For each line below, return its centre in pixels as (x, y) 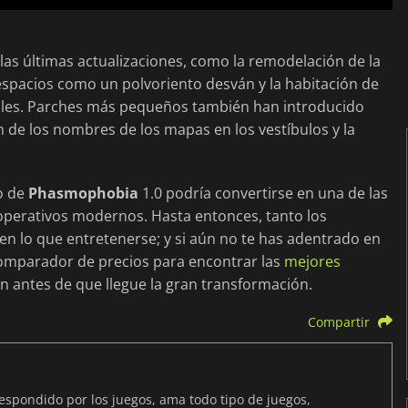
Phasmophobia (83, 194)
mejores (312, 262)
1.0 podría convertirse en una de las (263, 194)
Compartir (338, 322)
